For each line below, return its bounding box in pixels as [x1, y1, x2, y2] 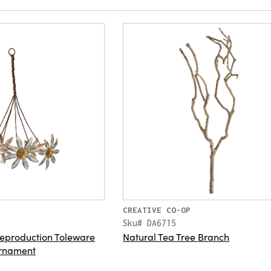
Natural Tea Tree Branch [123, 230, 230, 244]
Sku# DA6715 [123, 218, 177, 229]
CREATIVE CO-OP [123, 205, 191, 215]
